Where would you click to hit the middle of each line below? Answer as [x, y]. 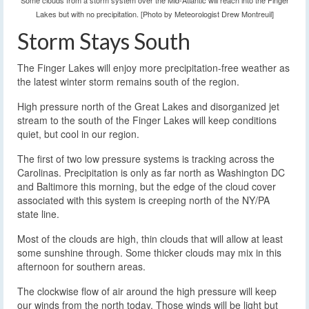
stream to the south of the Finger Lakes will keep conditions [147, 120]
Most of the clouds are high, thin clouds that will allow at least [150, 239]
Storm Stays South [104, 41]
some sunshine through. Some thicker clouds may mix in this [149, 253]
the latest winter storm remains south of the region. [128, 82]
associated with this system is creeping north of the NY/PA [143, 200]
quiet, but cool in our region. [78, 134]
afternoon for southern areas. [81, 267]
